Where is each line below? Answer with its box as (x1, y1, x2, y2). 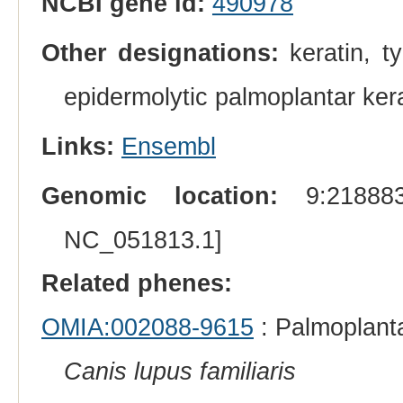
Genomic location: (40, 182, 278, 210)
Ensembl (121, 132, 216, 161)
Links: (40, 132, 114, 161)
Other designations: (40, 38, 280, 67)
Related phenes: (40, 269, 232, 298)
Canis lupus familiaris (63, 357, 296, 386)
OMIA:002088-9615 (40, 313, 254, 342)
